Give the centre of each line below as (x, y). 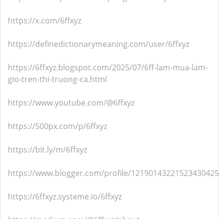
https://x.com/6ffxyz (44, 21)
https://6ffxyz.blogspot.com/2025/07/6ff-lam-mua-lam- (108, 67)
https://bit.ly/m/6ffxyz (47, 150)
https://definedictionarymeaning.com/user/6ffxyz (99, 44)
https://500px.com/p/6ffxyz (57, 126)
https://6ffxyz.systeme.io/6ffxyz (65, 197)
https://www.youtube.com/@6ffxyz (71, 103)
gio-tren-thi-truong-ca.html (57, 79)
